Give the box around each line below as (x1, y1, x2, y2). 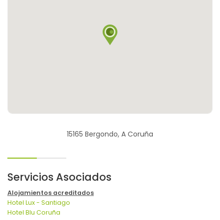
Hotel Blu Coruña (7, 208, 60, 217)
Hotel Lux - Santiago (7, 198, 70, 207)
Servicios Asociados (7, 170, 111, 185)
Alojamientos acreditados (7, 189, 94, 197)
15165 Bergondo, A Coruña (67, 129, 153, 139)
